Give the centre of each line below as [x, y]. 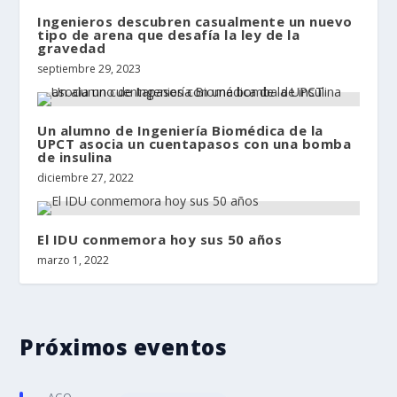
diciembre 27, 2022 [86, 177]
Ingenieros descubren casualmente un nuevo [195, 21]
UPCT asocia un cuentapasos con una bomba [195, 143]
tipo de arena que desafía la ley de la [169, 34]
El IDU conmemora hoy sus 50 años [160, 239]
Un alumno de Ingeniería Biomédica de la [180, 130]
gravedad [72, 47]
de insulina [75, 156]
